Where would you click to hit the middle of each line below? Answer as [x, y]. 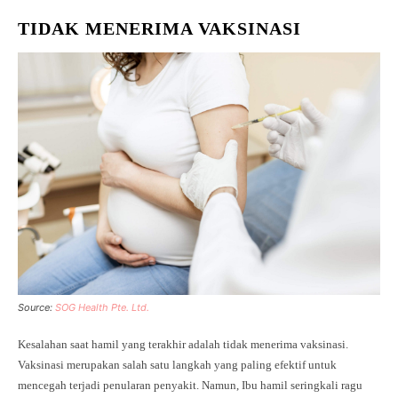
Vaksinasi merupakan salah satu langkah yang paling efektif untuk [177, 364]
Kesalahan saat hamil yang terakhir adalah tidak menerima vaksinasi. [183, 344]
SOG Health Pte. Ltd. [102, 307]
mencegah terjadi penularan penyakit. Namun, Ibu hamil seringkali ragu [190, 385]
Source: [36, 307]
